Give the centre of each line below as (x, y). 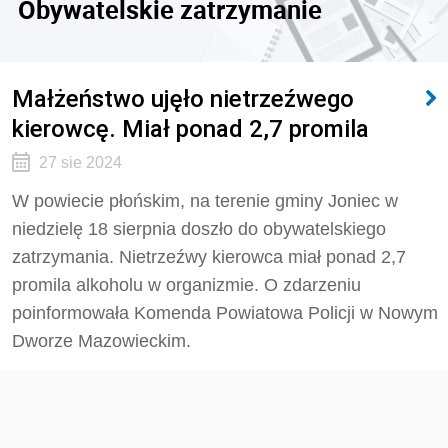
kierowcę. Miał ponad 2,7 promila (190, 128)
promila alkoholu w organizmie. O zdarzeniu (186, 285)
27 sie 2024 (80, 162)
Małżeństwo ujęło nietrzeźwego (183, 98)
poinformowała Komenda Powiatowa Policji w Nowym (225, 313)
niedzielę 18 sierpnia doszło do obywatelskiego (199, 229)
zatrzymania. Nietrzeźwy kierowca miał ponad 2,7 (209, 257)
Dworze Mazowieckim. (101, 341)
